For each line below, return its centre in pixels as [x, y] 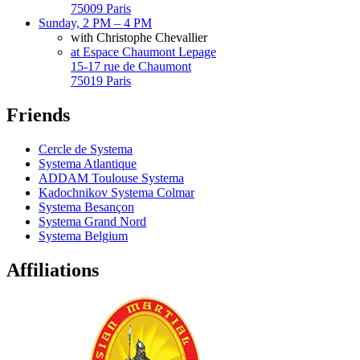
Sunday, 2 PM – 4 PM [95, 23]
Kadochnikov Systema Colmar [117, 193]
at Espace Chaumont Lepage [143, 52]
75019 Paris [101, 81]
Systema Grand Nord [92, 222]
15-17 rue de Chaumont [131, 67]
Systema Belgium [83, 236]
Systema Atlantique [88, 164]
